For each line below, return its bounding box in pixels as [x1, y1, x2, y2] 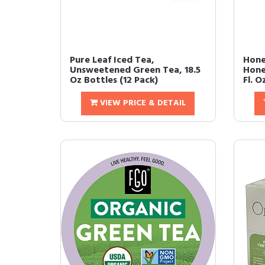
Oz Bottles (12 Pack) [70, 73, 158, 89]
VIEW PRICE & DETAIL [98, 96, 186, 111]
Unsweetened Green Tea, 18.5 [70, 63, 201, 79]
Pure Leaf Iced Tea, [70, 53, 154, 69]
